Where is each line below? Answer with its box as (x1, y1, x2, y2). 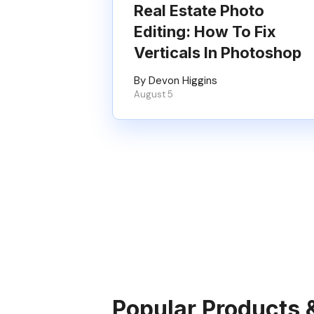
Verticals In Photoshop (134, 43, 301, 62)
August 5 (134, 88, 173, 100)
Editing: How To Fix (134, 22, 276, 41)
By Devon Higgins (134, 74, 217, 88)
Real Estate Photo (134, 1, 264, 20)
